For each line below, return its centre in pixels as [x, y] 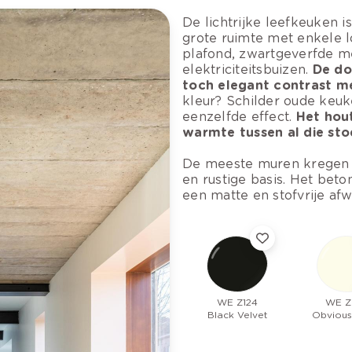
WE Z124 [237, 302]
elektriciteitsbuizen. [247, 69]
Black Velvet [237, 314]
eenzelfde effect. [239, 116]
